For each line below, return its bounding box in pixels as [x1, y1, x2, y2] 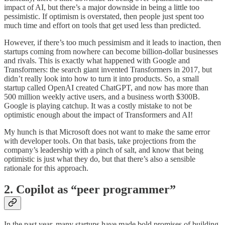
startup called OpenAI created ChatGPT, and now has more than [4, 83, 208, 92]
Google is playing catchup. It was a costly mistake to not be [4, 101, 192, 110]
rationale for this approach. [4, 164, 88, 173]
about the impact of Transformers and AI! [62, 110, 193, 120]
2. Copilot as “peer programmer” [4, 183, 176, 196]
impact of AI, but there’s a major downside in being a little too [4, 3, 199, 12]
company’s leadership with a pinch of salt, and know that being [4, 146, 203, 155]
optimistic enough [4, 110, 60, 120]
